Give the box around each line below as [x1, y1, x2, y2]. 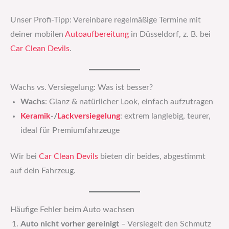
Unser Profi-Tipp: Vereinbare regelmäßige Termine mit [10, 16, 201, 25]
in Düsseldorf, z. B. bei [129, 31, 211, 39]
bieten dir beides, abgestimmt [98, 153, 205, 161]
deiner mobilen [10, 31, 65, 39]
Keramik [20, 112, 51, 120]
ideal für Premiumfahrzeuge [20, 126, 120, 134]
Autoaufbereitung [65, 31, 129, 39]
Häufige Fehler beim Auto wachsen [10, 206, 134, 214]
